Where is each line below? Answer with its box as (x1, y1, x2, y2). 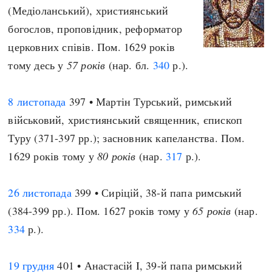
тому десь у (8, 58, 67, 72)
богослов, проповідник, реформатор (8, 21, 183, 36)
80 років (97, 149, 136, 163)
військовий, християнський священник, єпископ (8, 112, 243, 127)
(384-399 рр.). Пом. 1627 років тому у (8, 203, 193, 218)
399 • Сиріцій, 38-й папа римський (71, 185, 242, 200)
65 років (192, 203, 231, 218)
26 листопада (8, 185, 72, 200)
